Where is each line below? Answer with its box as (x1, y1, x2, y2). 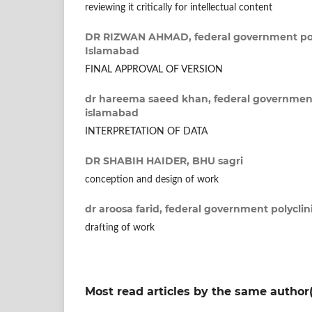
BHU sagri (192, 155, 243, 168)
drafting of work (85, 223, 155, 233)
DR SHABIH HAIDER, (85, 155, 192, 168)
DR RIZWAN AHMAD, (85, 31, 194, 44)
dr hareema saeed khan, (85, 93, 214, 106)
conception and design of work (85, 175, 219, 185)
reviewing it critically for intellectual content (85, 3, 272, 13)
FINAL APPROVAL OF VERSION (85, 65, 223, 75)
